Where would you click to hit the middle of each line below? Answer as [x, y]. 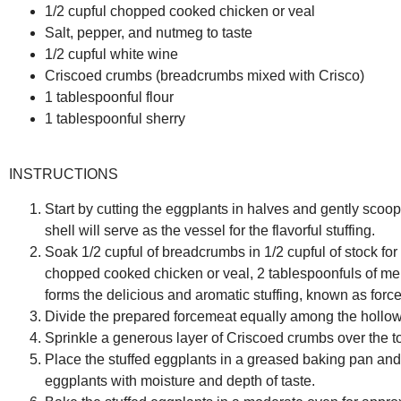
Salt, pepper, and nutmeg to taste [149, 32]
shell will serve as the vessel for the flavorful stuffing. [210, 230]
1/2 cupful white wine [111, 54]
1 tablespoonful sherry [115, 118]
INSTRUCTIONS [64, 175]
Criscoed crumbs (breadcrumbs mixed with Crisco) [205, 75]
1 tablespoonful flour [109, 97]
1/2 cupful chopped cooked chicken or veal [180, 11]
